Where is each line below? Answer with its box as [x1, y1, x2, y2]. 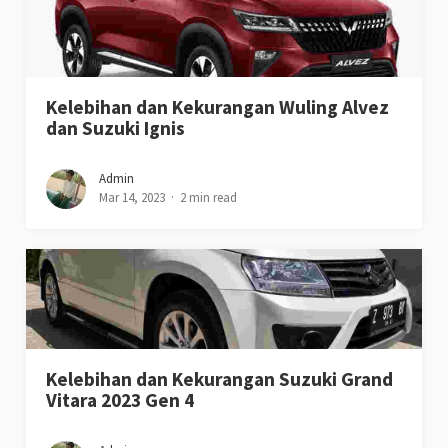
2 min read [180, 189, 238, 207]
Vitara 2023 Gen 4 [46, 388, 195, 413]
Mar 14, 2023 [99, 189, 166, 207]
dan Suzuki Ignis [46, 116, 186, 141]
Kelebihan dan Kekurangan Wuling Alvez [46, 95, 390, 120]
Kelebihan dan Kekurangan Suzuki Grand [46, 367, 394, 392]
